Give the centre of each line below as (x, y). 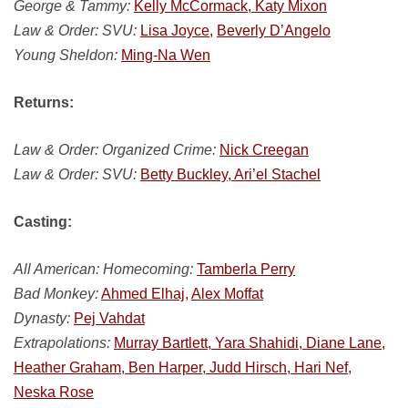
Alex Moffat (227, 294)
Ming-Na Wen (166, 55)
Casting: (43, 222)
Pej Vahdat (109, 318)
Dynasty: (42, 318)
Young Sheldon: (66, 55)
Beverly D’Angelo (274, 31)
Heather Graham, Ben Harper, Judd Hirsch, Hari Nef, (183, 367)
